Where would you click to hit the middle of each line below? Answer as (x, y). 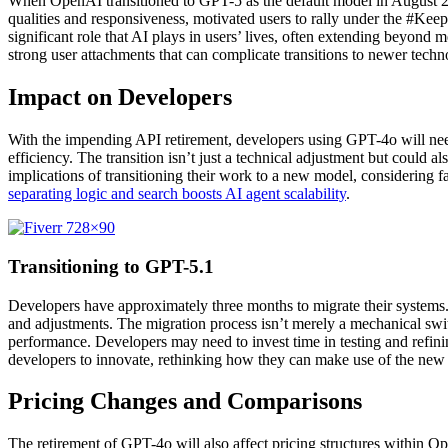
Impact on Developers (120, 97)
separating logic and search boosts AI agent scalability (177, 194)
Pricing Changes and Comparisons (185, 401)
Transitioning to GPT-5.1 (111, 266)
